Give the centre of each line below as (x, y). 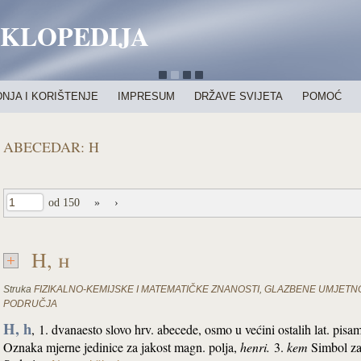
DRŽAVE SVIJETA (239, 96)
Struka (17, 289)
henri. (257, 347)
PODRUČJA (30, 304)
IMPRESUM (146, 96)
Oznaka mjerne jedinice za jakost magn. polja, (122, 347)
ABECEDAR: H (51, 147)
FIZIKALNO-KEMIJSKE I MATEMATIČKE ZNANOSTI (147, 289)
